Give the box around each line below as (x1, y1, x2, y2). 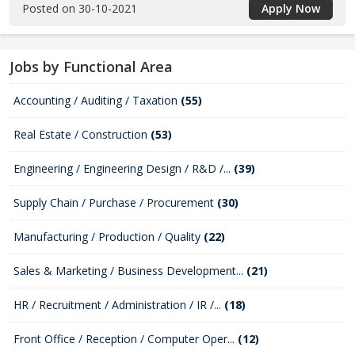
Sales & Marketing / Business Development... (13, 263, 246, 278)
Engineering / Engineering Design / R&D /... (13, 161, 234, 176)
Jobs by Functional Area (10, 57, 173, 76)
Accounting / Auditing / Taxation (13, 93, 181, 108)
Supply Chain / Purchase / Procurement (13, 195, 217, 210)
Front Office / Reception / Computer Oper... (13, 331, 238, 346)
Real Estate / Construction (13, 127, 151, 142)
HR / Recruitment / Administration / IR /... (13, 297, 224, 312)
